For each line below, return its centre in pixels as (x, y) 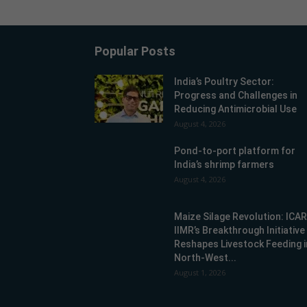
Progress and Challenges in (236, 95)
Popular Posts (135, 51)
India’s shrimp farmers (224, 164)
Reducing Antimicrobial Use (235, 109)
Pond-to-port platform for (235, 151)
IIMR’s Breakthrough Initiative (240, 230)
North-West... (205, 258)
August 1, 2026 (200, 272)
